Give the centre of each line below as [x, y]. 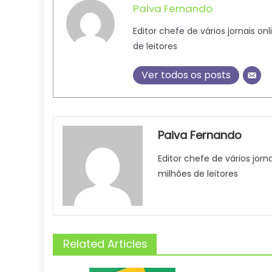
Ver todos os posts [186, 75]
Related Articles [105, 244]
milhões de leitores [198, 174]
